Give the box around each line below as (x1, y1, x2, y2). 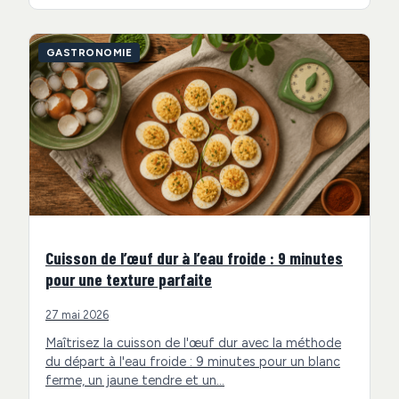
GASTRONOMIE (46, 45, 133, 59)
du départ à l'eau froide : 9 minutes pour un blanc (45, 353, 340, 370)
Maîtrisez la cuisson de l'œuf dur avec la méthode (45, 334, 341, 351)
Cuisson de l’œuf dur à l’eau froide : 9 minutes (45, 247, 343, 268)
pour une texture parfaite (45, 268, 212, 289)
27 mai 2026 (45, 307, 109, 322)
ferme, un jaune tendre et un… (45, 371, 224, 388)
